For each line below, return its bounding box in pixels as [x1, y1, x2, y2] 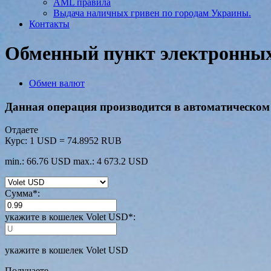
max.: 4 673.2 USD [73, 156, 148, 167]
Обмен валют [29, 77, 85, 88]
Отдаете [5, 125, 38, 135]
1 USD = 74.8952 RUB [30, 135, 122, 146]
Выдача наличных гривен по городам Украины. [53, 8, 251, 18]
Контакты [29, 19, 70, 29]
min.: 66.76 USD [5, 156, 71, 167]
